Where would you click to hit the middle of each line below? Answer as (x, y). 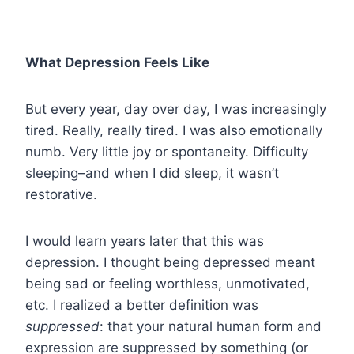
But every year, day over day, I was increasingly (176, 109)
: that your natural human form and (211, 326)
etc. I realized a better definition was (142, 305)
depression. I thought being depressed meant (170, 262)
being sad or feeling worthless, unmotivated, (168, 283)
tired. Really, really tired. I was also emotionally (174, 130)
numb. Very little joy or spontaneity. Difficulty (167, 151)
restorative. (61, 194)
